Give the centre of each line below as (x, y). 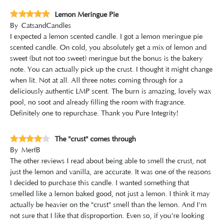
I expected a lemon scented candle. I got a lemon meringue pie (106, 37)
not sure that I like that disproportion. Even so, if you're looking (107, 216)
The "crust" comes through (95, 140)
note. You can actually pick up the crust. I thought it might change (111, 69)
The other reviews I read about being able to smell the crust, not (108, 162)
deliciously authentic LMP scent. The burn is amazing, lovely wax (111, 91)
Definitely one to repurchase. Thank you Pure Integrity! (94, 113)
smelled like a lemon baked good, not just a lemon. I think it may (110, 194)
